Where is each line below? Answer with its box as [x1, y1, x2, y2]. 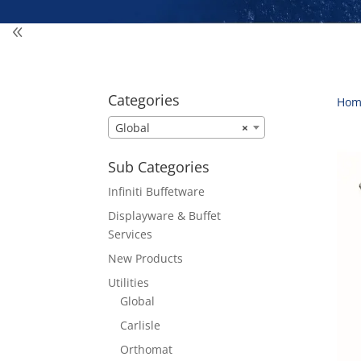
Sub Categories [108, 156, 210, 176]
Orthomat [120, 341, 173, 357]
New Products [108, 250, 184, 266]
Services [108, 226, 153, 242]
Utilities [108, 274, 150, 290]
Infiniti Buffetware [108, 183, 205, 199]
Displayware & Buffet [108, 207, 222, 223]
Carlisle [120, 317, 161, 333]
